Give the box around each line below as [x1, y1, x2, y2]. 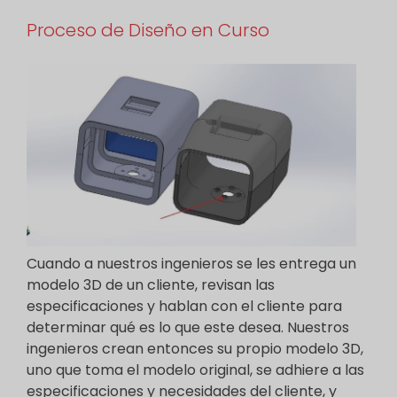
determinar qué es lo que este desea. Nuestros [27, 317, 349, 338]
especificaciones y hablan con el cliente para [27, 296, 342, 316]
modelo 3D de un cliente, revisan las [27, 275, 275, 295]
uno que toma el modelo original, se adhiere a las [27, 360, 364, 380]
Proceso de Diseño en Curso [27, 18, 269, 43]
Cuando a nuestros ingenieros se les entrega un [27, 253, 356, 274]
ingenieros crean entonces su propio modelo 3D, [27, 339, 363, 359]
